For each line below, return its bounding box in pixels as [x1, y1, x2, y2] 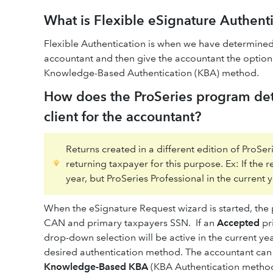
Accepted [217, 217, 260, 229]
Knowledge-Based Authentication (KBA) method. [44, 67, 259, 79]
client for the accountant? [44, 108, 201, 125]
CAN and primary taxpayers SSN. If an [44, 217, 217, 229]
